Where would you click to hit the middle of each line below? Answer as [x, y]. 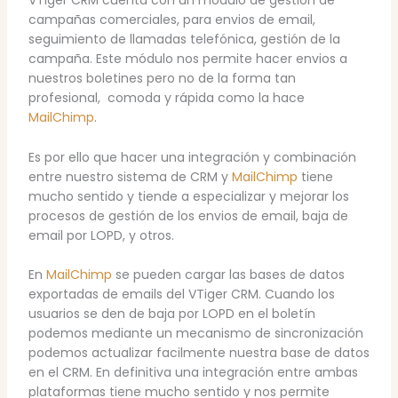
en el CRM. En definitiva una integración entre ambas [193, 373]
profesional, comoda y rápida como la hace [166, 98]
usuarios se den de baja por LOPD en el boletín [171, 314]
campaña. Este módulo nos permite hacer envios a [187, 59]
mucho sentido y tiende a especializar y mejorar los [188, 196]
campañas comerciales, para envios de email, [171, 20]
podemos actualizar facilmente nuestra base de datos [199, 353]
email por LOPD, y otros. [101, 235]
